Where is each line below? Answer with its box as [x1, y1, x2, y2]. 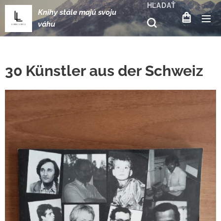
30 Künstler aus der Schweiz [5, 62, 203, 79]
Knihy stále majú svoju [38, 7, 116, 17]
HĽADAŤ [147, 1, 176, 9]
